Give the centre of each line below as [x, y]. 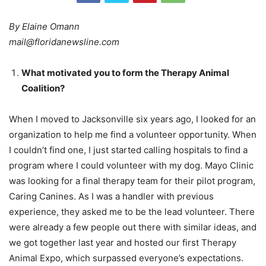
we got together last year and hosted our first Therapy [123, 243]
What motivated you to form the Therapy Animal [125, 73]
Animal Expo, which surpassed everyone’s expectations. [126, 258]
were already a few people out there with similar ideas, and [133, 227]
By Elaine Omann [44, 27]
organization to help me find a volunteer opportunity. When [133, 135]
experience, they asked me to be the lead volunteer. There [132, 212]
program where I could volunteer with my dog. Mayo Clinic [131, 166]
